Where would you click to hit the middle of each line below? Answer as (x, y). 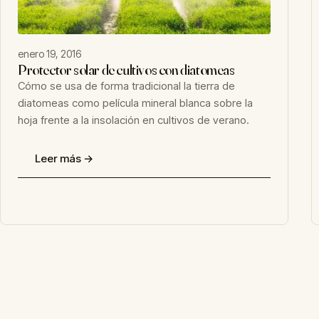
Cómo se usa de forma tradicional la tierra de (126, 86)
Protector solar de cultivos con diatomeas (126, 69)
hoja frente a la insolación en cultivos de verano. (134, 120)
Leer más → (64, 158)
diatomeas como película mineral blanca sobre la (135, 103)
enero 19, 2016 (49, 54)
